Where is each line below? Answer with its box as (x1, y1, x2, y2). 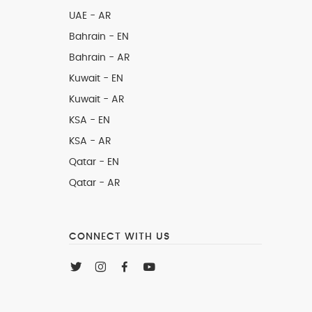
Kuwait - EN (68, 74, 123, 84)
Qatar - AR (68, 178, 120, 188)
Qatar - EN (68, 157, 119, 167)
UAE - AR (68, 11, 111, 21)
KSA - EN (68, 116, 110, 125)
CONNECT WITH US (68, 232, 170, 242)
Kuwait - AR (68, 95, 125, 104)
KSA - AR (68, 136, 111, 146)
